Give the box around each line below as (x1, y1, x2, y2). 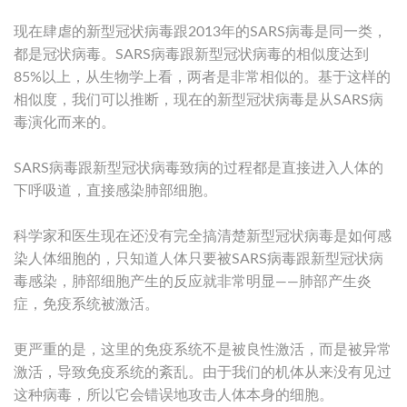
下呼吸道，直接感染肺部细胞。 (14, 183, 217, 198)
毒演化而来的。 (14, 114, 115, 130)
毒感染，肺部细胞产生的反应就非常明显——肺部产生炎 (14, 273, 372, 289)
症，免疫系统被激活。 (14, 296, 159, 312)
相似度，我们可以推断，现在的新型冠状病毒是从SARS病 (14, 92, 383, 107)
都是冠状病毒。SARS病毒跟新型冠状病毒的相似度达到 (14, 46, 369, 62)
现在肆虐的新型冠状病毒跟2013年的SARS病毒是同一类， (14, 24, 387, 39)
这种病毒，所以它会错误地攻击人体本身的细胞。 (14, 387, 333, 402)
